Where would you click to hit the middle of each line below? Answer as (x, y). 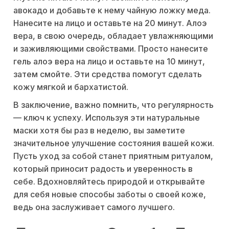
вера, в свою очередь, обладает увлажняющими (113, 36)
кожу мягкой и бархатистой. (71, 87)
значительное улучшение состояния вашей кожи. (114, 143)
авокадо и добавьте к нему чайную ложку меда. (112, 10)
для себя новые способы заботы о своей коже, (110, 194)
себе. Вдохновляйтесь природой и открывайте (109, 181)
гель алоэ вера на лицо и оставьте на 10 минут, (109, 61)
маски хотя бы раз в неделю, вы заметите (99, 130)
